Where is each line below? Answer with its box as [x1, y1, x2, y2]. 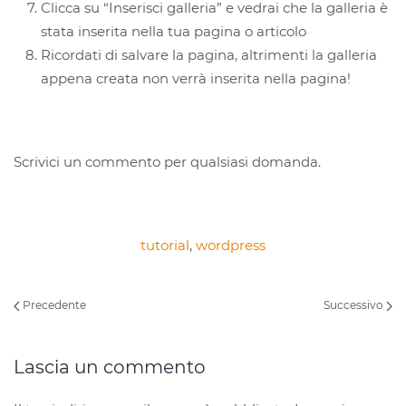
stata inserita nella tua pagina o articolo [41, 23, 306, 41]
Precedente [20, 298, 86, 313]
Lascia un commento [14, 356, 206, 379]
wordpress [196, 237, 266, 255]
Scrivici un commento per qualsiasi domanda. [14, 153, 321, 171]
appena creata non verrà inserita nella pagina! [41, 70, 351, 88]
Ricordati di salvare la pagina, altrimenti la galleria [41, 46, 377, 64]
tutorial [140, 237, 189, 255]
